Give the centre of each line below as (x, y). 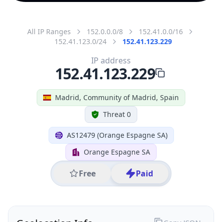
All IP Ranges (49, 31)
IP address (111, 60)
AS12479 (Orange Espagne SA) (117, 135)
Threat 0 (117, 114)
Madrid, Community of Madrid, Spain (117, 97)
